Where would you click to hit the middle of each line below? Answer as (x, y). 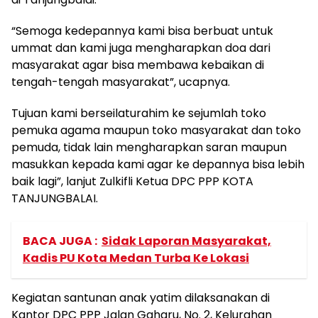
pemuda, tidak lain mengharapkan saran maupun (149, 147)
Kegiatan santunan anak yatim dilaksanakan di (141, 298)
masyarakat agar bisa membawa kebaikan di (138, 65)
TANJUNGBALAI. (55, 198)
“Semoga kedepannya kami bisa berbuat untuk (142, 31)
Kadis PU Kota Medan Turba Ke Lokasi (136, 258)
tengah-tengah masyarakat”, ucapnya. (121, 82)
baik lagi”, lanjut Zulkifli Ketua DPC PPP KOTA (132, 181)
